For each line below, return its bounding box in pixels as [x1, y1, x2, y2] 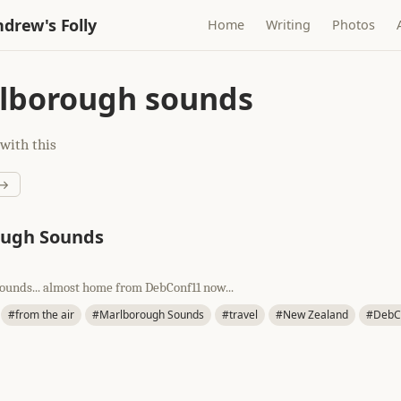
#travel [222, 307, 258, 322]
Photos [332, 16, 376, 33]
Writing [266, 16, 311, 33]
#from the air [8, 307, 74, 322]
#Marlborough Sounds [92, 307, 204, 322]
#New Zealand [276, 307, 348, 322]
